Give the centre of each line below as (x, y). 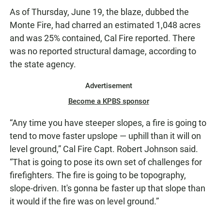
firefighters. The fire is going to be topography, (98, 175)
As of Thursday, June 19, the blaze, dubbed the (99, 12)
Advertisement (108, 86)
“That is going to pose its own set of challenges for (106, 162)
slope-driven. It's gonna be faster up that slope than (108, 188)
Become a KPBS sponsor (108, 101)
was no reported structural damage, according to (103, 51)
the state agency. (43, 64)
